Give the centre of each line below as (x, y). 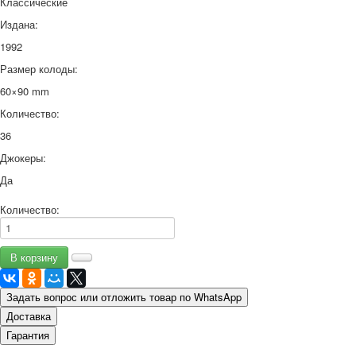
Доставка (29, 315)
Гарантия (28, 335)
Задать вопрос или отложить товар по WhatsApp (124, 296)
